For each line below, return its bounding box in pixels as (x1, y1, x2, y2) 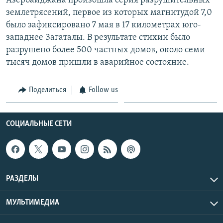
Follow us (89, 86, 118, 94)
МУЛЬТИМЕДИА (6, 198, 59, 207)
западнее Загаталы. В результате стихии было (6, 32, 190, 42)
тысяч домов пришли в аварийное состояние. (6, 57, 189, 67)
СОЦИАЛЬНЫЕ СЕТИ (6, 120, 72, 128)
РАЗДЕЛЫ (6, 174, 38, 183)
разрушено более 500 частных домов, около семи (6, 45, 205, 55)
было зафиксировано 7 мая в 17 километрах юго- (6, 20, 201, 30)
